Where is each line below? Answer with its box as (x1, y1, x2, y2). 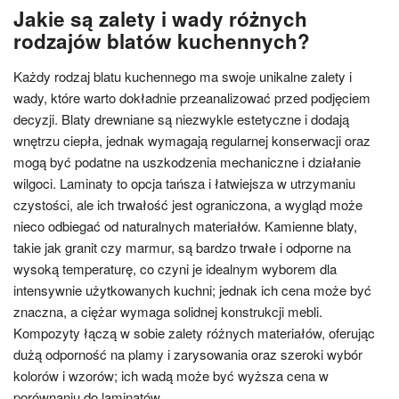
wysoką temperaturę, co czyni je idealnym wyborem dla (13, 259, 337, 278)
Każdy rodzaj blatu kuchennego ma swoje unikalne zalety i (13, 67, 352, 85)
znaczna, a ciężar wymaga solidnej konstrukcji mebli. (13, 302, 322, 321)
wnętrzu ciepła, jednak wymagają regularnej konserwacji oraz (13, 131, 370, 150)
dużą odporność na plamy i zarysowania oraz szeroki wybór (13, 345, 362, 363)
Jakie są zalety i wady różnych (13, 4, 307, 33)
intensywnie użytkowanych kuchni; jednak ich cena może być (13, 281, 371, 299)
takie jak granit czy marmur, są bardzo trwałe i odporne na (13, 238, 351, 256)
